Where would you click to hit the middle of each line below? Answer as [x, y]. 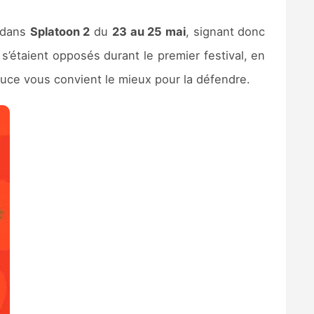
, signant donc [225, 31]
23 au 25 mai [149, 31]
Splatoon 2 [60, 31]
